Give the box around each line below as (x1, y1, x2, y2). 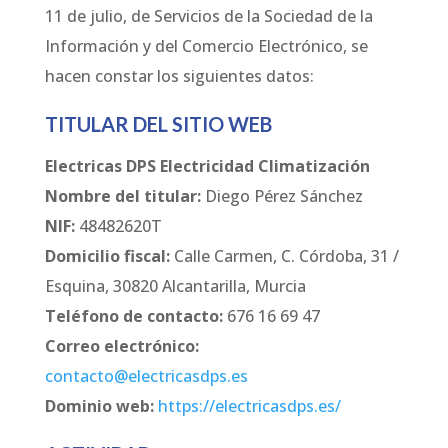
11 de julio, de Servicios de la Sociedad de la (44, 5, 373, 28)
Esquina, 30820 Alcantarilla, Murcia (44, 275, 306, 298)
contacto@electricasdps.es (44, 365, 248, 388)
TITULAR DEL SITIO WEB (44, 112, 272, 137)
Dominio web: (44, 395, 154, 418)
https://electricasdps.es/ (157, 395, 341, 418)
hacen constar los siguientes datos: (44, 65, 314, 88)
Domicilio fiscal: (44, 245, 170, 268)
